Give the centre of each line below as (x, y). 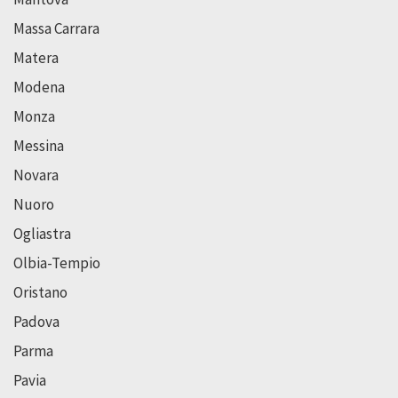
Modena (39, 87)
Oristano (40, 292)
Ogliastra (42, 233)
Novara (36, 175)
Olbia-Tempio (57, 263)
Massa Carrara (56, 28)
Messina (39, 145)
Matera (36, 57)
